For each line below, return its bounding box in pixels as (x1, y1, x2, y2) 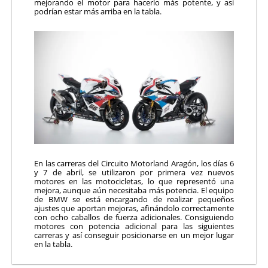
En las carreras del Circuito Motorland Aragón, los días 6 (34, 158, 234, 169)
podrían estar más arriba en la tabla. (34, 5, 162, 17)
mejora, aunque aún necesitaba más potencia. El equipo (34, 185, 234, 196)
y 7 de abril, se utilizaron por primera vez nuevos (34, 167, 234, 178)
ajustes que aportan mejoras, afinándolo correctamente (34, 203, 234, 214)
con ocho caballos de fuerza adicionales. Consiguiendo (34, 212, 234, 223)
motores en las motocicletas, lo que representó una (34, 176, 234, 187)
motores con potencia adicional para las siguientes (34, 221, 234, 232)
